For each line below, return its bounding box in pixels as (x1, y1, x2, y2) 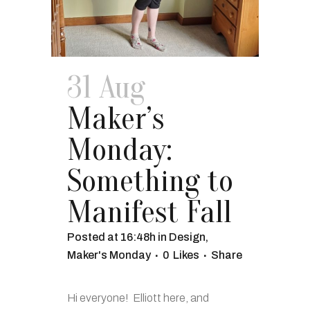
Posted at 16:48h (67, 230, 156, 243)
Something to (67, 163, 233, 199)
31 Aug (67, 69, 145, 106)
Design (169, 230, 206, 243)
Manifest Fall (67, 194, 232, 230)
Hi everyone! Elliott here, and (67, 291, 209, 304)
